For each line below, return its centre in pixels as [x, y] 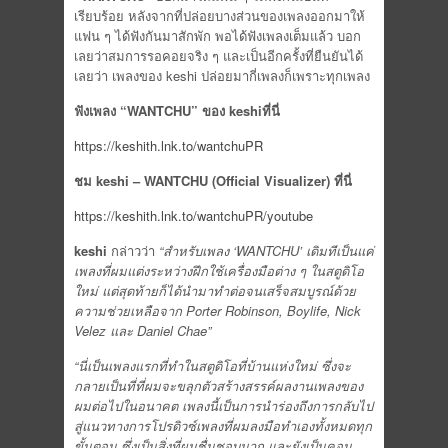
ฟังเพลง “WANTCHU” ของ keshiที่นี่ [177, 110]
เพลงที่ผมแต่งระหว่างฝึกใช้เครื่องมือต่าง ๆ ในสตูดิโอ [219, 270]
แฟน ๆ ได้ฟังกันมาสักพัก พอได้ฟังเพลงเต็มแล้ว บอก [217, 35]
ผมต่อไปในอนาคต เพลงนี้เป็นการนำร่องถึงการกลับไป [223, 405]
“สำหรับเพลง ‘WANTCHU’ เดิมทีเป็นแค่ [266, 250]
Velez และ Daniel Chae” [142, 330]
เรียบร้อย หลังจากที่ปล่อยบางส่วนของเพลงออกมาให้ [219, 15]
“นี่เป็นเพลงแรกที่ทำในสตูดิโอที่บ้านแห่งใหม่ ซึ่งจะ [212, 365]
